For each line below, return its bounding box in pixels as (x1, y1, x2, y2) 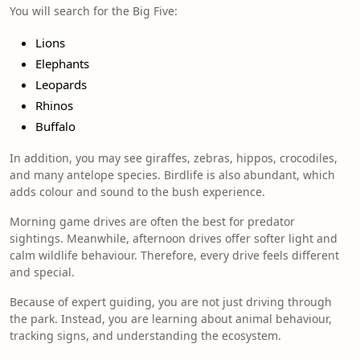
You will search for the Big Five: (10, 3, 178, 19)
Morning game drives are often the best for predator (10, 214, 295, 230)
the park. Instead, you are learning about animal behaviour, (10, 311, 332, 327)
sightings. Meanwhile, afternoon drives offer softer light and (10, 231, 337, 247)
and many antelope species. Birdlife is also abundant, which (10, 167, 335, 183)
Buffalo (35, 118, 76, 135)
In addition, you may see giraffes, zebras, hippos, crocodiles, (10, 150, 337, 166)
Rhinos (35, 97, 73, 114)
